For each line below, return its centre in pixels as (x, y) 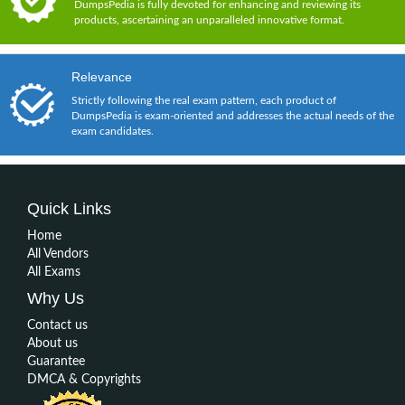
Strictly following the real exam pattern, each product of (204, 100)
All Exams (54, 272)
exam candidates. (113, 131)
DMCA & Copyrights (84, 379)
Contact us (57, 325)
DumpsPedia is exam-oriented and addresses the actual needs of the (233, 115)
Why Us (56, 298)
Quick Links (69, 208)
